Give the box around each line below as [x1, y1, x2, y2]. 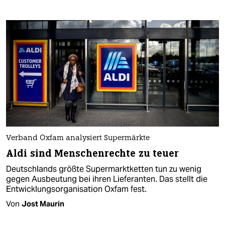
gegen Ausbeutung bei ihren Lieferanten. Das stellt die [6, 173, 207, 184]
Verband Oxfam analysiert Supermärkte [6, 134, 150, 142]
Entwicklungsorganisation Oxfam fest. [6, 183, 147, 194]
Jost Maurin [22, 198, 64, 208]
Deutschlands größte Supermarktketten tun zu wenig [6, 163, 201, 174]
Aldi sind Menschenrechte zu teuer [6, 147, 179, 160]
